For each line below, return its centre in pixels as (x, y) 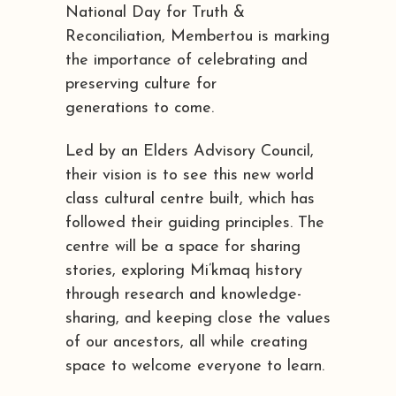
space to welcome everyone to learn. (195, 366)
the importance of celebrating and (187, 60)
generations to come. (140, 108)
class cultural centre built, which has (190, 199)
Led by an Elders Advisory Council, (190, 151)
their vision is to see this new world (190, 175)
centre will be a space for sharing (183, 247)
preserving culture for (141, 84)
